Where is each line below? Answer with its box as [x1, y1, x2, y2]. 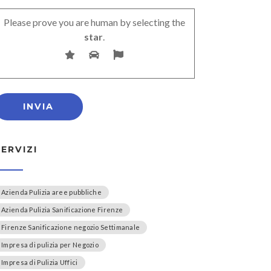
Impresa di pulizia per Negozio [1, 240, 99, 249]
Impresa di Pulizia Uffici [1, 258, 78, 266]
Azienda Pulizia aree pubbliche [1, 188, 102, 196]
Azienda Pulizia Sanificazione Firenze [1, 205, 123, 214]
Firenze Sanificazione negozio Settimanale [1, 223, 140, 231]
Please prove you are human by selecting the [3, 16, 185, 28]
